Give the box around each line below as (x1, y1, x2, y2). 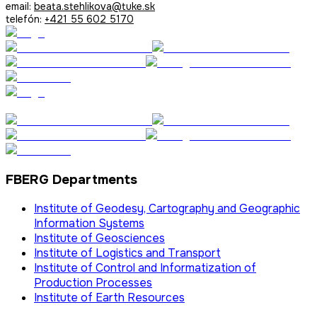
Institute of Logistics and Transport (34, 246, 221, 261)
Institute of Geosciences (34, 231, 165, 246)
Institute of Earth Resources (34, 290, 185, 306)
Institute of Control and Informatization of (34, 260, 256, 276)
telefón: (6, 13, 45, 26)
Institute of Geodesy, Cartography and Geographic (34, 201, 300, 217)
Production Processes (34, 275, 152, 291)
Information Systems (34, 216, 144, 231)
